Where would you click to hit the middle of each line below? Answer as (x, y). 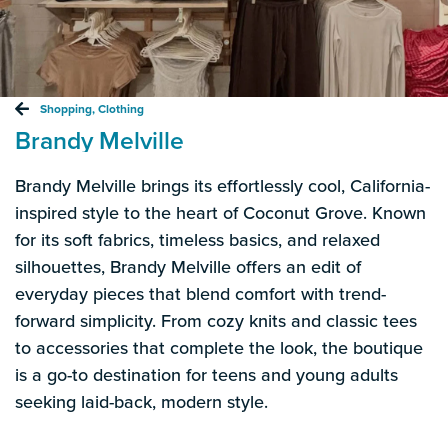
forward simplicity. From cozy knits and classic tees (216, 320)
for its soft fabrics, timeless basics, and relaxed (197, 239)
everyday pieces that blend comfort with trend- (200, 293)
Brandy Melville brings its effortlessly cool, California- (222, 185)
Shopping (66, 108)
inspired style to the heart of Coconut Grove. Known (220, 212)
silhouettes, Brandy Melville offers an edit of (188, 266)
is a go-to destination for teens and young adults (206, 374)
